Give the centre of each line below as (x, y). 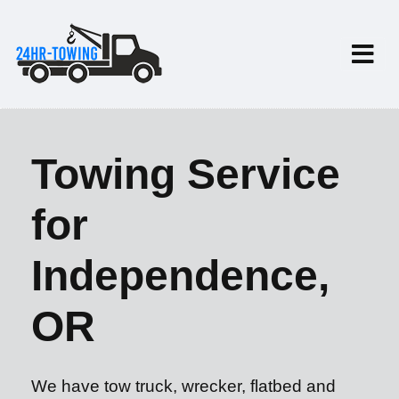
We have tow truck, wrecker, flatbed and (183, 386)
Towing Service (186, 174)
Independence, (180, 276)
